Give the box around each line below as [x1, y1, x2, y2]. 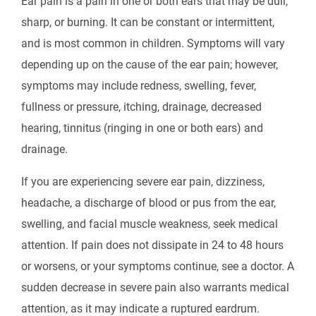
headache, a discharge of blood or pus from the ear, [21, 196, 276, 209]
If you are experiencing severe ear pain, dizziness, [21, 175, 265, 188]
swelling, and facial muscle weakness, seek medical [21, 217, 278, 231]
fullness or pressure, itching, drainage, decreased [21, 100, 262, 114]
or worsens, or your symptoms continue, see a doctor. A [21, 260, 294, 273]
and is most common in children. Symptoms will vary [21, 37, 285, 50]
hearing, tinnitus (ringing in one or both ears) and [21, 121, 263, 135]
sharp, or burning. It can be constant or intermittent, [21, 16, 274, 29]
